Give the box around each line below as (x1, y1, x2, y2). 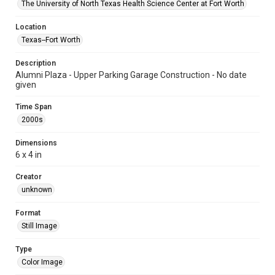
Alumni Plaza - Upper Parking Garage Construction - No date (15, 70, 247, 80)
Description (15, 59, 56, 68)
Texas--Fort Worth (21, 36, 80, 44)
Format (15, 209, 41, 217)
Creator (15, 172, 42, 181)
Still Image (21, 222, 57, 230)
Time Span (15, 103, 52, 111)
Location (15, 23, 46, 31)
